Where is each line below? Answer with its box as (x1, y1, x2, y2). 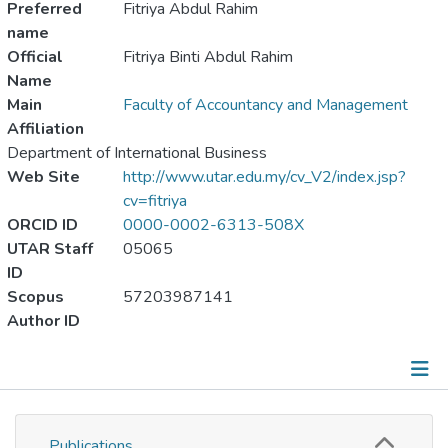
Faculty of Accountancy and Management (123, 93, 408, 116)
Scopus (7, 285, 64, 308)
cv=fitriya (123, 189, 187, 212)
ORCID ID (7, 213, 78, 236)
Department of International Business (7, 141, 267, 164)
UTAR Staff (7, 237, 93, 260)
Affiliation (7, 117, 84, 140)
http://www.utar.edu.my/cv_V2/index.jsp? (123, 165, 406, 188)
